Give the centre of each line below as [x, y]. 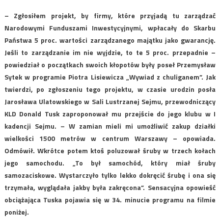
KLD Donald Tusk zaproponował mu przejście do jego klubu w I [110, 113]
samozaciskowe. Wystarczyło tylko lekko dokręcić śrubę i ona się [110, 175]
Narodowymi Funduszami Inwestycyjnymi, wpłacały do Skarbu [110, 27]
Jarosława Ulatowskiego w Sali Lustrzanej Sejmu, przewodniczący [110, 101]
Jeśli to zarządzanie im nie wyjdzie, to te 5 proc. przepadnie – [110, 52]
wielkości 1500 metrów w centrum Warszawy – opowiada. [110, 138]
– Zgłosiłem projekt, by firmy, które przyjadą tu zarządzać [110, 15]
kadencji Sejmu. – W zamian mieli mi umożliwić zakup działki [110, 126]
